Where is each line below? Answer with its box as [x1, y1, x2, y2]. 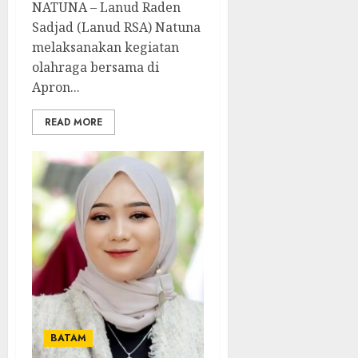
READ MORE [45, 115, 102, 129]
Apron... [32, 78, 80, 96]
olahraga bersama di [32, 58, 159, 76]
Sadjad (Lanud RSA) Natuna [32, 18, 201, 36]
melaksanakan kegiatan [32, 38, 179, 56]
